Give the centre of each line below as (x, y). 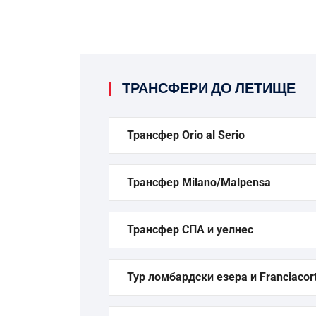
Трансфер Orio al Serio (186, 135)
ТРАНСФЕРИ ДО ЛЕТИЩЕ (209, 89)
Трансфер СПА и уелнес (190, 230)
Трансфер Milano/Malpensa (199, 182)
